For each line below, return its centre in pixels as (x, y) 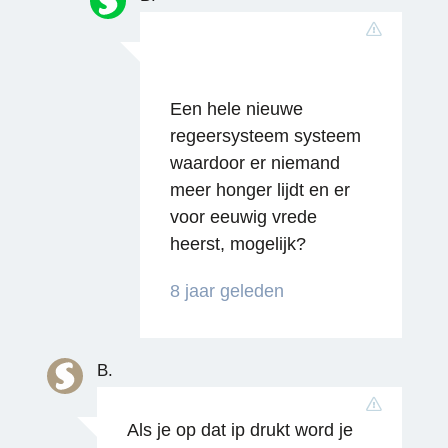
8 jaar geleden (226, 290)
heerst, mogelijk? (237, 243)
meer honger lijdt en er (259, 189)
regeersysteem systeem (265, 135)
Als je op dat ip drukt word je (239, 429)
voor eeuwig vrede (243, 216)
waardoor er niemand (254, 162)
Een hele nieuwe (236, 108)
